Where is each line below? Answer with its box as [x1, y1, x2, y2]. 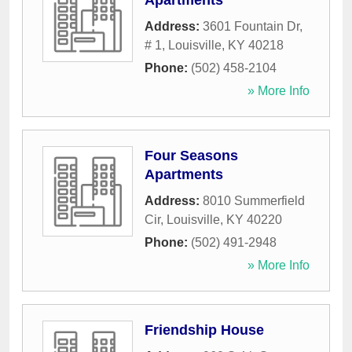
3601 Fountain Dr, [203, 20, 302, 34]
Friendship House [145, 322, 264, 339]
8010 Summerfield [203, 194, 305, 208]
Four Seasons [145, 148, 238, 164]
